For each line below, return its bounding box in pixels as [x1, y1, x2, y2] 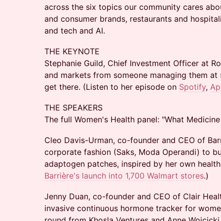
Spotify [179, 82, 206, 92]
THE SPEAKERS [44, 103, 103, 112]
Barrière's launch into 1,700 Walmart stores [44, 171, 204, 181]
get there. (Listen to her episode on [44, 82, 179, 92]
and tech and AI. [44, 26, 105, 36]
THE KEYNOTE [44, 46, 100, 56]
